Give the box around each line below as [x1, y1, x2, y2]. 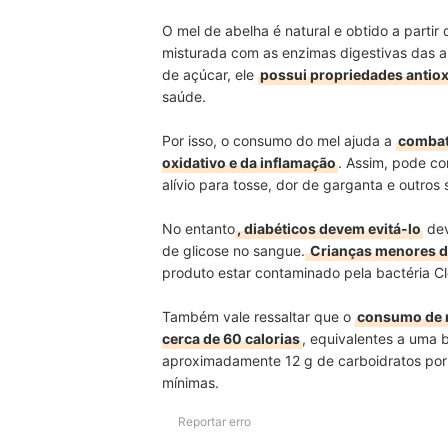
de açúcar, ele [162, 65, 258, 83]
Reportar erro [178, 413, 251, 429]
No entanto [162, 219, 235, 237]
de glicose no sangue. [162, 241, 305, 259]
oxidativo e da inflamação [162, 153, 336, 171]
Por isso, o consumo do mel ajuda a [162, 131, 396, 149]
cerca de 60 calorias [162, 329, 300, 347]
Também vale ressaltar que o [162, 307, 355, 325]
